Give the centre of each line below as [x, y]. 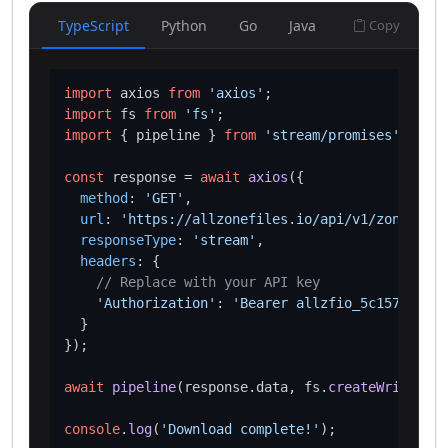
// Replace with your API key [208, 282]
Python [184, 25]
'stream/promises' [332, 135]
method [104, 198]
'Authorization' [156, 303]
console [92, 429]
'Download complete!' [240, 429]
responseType [128, 240]
